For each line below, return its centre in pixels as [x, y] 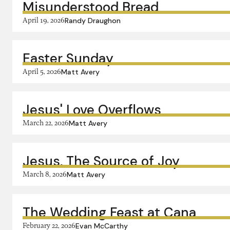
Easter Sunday [68, 59]
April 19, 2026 [44, 20]
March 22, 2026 [46, 122]
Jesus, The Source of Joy [101, 161]
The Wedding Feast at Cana [109, 213]
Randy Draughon [93, 20]
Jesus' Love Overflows [92, 110]
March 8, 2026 [45, 174]
